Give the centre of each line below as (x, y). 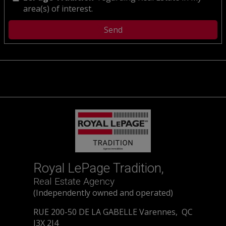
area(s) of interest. (58, 8)
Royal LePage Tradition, (99, 168)
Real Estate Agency (74, 181)
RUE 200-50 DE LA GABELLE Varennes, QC (113, 212)
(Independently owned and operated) (103, 192)
